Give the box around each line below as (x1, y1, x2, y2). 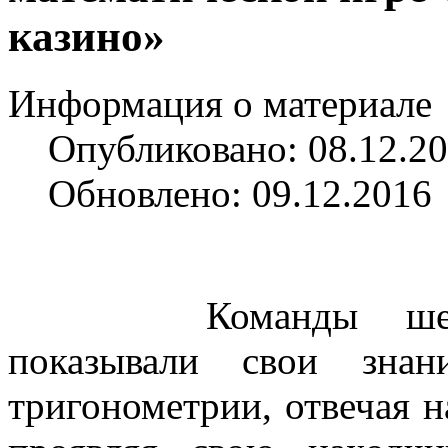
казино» (8, 12, 165, 60)
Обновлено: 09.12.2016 (48, 171, 432, 215)
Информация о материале (8, 81, 432, 125)
